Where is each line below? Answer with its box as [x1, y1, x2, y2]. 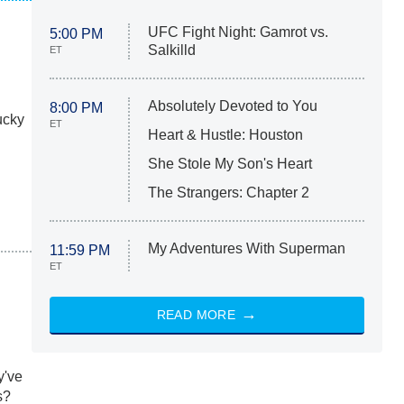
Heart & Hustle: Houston [147, 127, 303, 143]
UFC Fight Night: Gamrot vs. [147, 24, 328, 41]
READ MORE [156, 308, 236, 323]
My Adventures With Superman [147, 241, 345, 257]
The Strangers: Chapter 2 [147, 185, 309, 201]
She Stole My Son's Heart [147, 156, 312, 172]
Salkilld [147, 42, 196, 59]
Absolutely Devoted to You [147, 98, 317, 115]
